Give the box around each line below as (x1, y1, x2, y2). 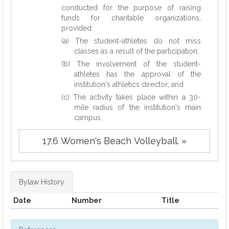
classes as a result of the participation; (74, 47, 199, 55)
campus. (74, 113, 102, 122)
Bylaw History (19, 178, 64, 186)
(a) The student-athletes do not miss (61, 37, 201, 45)
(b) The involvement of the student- (61, 60, 201, 68)
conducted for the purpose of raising (61, 4, 201, 12)
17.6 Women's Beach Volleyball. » (42, 135, 187, 146)
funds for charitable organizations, (61, 14, 201, 22)
